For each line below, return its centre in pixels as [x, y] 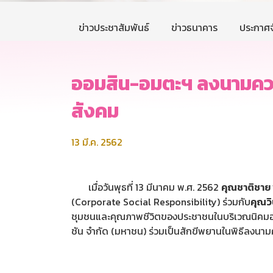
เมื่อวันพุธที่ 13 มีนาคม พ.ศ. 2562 [146, 187]
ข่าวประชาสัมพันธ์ [114, 28]
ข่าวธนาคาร [194, 28]
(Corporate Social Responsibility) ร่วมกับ [161, 202]
